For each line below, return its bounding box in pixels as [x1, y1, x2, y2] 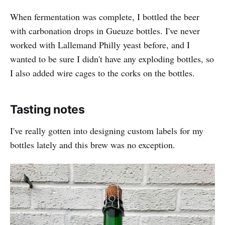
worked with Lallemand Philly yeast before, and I [10, 39, 190, 51]
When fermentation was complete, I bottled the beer [10, 11, 199, 23]
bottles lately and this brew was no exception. [10, 139, 175, 151]
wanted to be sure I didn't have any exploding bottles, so [10, 53, 214, 65]
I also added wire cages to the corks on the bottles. [10, 67, 195, 79]
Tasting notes [10, 102, 85, 117]
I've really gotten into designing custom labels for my [10, 125, 203, 137]
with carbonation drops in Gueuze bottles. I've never [10, 25, 200, 37]
